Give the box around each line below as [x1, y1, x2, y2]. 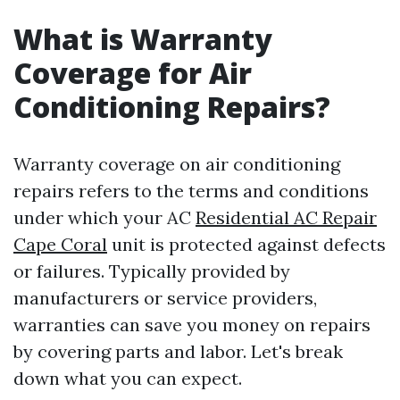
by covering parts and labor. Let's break [13, 340, 343, 362]
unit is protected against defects [107, 233, 386, 255]
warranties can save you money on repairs [13, 313, 371, 336]
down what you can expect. [13, 367, 242, 389]
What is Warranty [13, 20, 272, 58]
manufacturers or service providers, [13, 287, 317, 309]
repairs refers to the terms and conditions [13, 179, 369, 202]
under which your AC [13, 206, 196, 229]
